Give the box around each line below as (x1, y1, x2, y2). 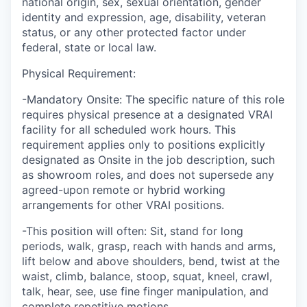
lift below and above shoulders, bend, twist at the (22, 254, 280, 268)
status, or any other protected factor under (22, 25, 246, 39)
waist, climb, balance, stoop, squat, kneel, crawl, (22, 269, 272, 283)
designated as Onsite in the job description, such (22, 152, 275, 167)
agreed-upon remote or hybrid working (22, 182, 225, 197)
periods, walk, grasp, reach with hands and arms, (22, 238, 275, 253)
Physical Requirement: (22, 66, 136, 80)
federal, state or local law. (22, 40, 156, 54)
